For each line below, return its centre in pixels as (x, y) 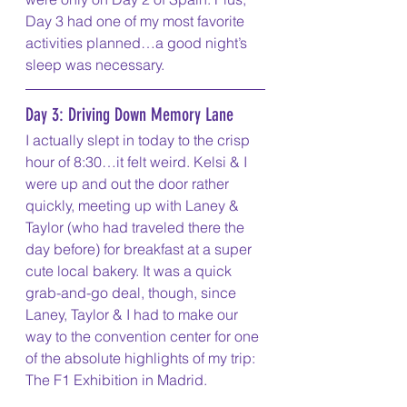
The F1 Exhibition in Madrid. (116, 380)
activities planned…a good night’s (138, 43)
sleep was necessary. (95, 65)
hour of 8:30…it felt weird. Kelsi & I (138, 162)
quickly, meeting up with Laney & (134, 206)
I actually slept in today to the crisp (139, 140)
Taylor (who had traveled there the (137, 228)
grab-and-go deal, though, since (133, 293)
